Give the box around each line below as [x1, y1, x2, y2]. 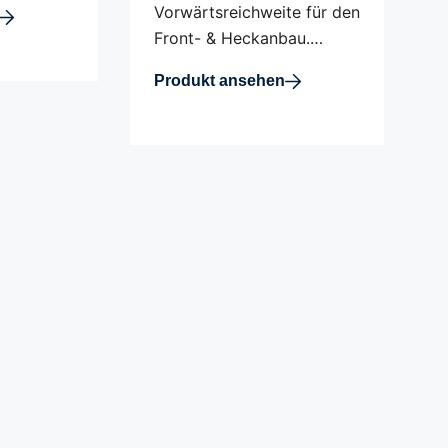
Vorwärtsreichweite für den [153, 2, 360, 22]
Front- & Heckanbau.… [153, 28, 323, 48]
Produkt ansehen [153, 72, 285, 89]
